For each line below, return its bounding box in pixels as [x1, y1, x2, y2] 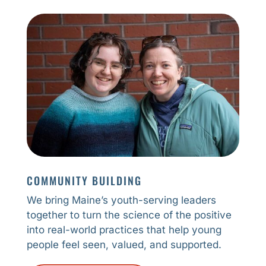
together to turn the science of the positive [26, 208, 232, 221]
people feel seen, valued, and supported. [26, 238, 221, 251]
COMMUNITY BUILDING [26, 172, 142, 188]
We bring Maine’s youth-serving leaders [26, 194, 216, 206]
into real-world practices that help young [26, 223, 221, 236]
